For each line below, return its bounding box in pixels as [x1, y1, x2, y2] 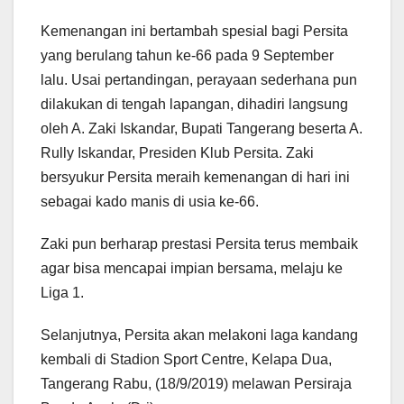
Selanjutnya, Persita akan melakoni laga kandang [41, 327, 358, 344]
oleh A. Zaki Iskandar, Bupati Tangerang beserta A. [41, 121, 363, 137]
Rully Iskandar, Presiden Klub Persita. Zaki [41, 145, 314, 161]
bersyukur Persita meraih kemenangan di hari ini [41, 170, 350, 186]
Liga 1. [41, 285, 84, 301]
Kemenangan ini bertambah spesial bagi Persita [41, 23, 348, 40]
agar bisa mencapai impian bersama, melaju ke [41, 261, 343, 277]
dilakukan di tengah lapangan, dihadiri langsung [41, 96, 348, 113]
